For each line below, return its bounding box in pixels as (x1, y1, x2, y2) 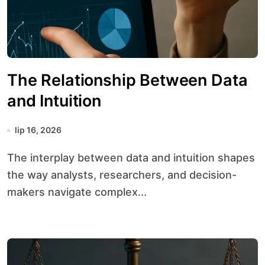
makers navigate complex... (7, 186, 147, 198)
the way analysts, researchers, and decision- (7, 169, 237, 181)
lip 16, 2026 (15, 125, 62, 135)
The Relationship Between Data (7, 70, 248, 90)
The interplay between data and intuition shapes (7, 151, 14, 164)
